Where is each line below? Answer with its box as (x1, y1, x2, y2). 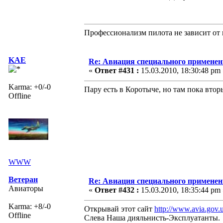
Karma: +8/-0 (8, 202, 51, 211)
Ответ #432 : (95, 185, 139, 194)
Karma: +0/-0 (8, 82, 51, 91)
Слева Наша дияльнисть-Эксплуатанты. (84, 213, 220, 222)
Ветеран (8, 175, 38, 184)
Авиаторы (8, 184, 43, 193)
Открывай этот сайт (84, 204, 154, 213)
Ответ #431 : (95, 66, 139, 75)
